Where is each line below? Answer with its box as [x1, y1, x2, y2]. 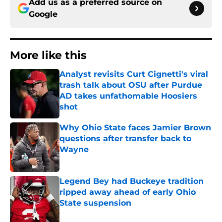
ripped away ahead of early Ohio [59, 187, 196, 197]
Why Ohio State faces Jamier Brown [59, 123, 211, 133]
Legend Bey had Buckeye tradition [59, 176, 204, 186]
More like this [10, 49, 87, 62]
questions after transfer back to [59, 134, 191, 144]
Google [29, 9, 57, 19]
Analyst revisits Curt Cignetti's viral [59, 69, 208, 79]
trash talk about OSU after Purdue [59, 80, 202, 90]
